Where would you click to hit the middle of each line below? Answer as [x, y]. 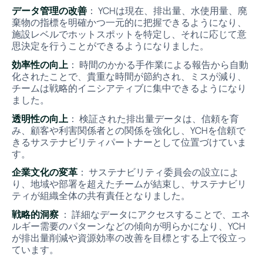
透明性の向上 [40, 118]
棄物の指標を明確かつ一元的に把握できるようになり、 [129, 22]
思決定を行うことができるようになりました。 [110, 45]
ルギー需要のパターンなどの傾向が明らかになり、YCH [128, 226]
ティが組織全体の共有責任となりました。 [101, 196]
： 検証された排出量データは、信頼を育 [153, 118]
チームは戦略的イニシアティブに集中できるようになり [129, 88]
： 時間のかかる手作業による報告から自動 [158, 64]
